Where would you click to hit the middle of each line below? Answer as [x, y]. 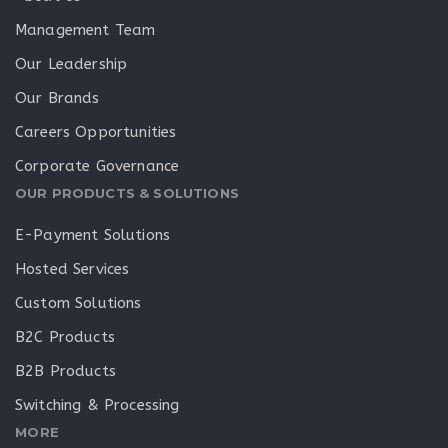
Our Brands [57, 97]
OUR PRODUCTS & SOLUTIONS [127, 192]
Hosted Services [72, 269]
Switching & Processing [97, 405]
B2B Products [65, 371]
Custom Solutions [78, 303]
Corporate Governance [97, 165]
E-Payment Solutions [93, 235]
